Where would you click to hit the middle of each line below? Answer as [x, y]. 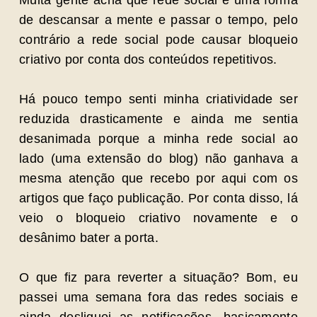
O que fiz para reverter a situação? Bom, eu [158, 277]
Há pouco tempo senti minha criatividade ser [158, 99]
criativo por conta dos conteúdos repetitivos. [148, 59]
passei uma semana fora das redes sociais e [158, 297]
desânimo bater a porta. [89, 238]
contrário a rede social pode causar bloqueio [158, 40]
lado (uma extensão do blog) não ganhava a [158, 158]
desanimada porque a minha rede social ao [158, 139]
